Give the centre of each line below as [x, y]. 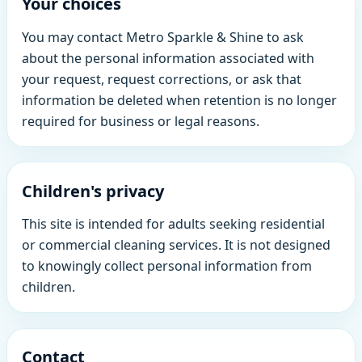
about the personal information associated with [168, 58]
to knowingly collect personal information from [167, 265]
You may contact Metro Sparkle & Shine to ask [163, 37]
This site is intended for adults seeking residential [174, 223]
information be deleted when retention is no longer [180, 100]
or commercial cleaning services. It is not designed [177, 244]
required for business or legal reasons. [141, 121]
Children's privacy [93, 191]
